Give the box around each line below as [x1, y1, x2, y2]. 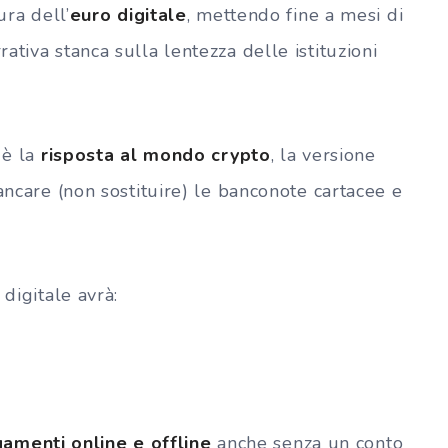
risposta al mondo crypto [40, 142, 271, 167]
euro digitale [69, 2, 187, 27]
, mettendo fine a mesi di [186, 2, 404, 27]
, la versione [270, 142, 376, 167]
